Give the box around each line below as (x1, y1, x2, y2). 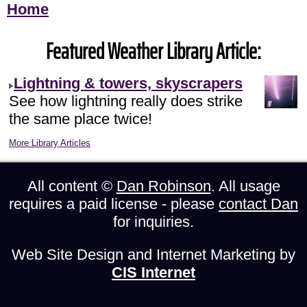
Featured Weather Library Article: (46, 34, 261, 69)
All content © (27, 177, 116, 195)
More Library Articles (9, 138, 90, 148)
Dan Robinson (116, 177, 211, 195)
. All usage (210, 177, 280, 195)
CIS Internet (112, 264, 195, 281)
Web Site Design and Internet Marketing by (12, 246, 295, 263)
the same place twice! (9, 110, 152, 127)
